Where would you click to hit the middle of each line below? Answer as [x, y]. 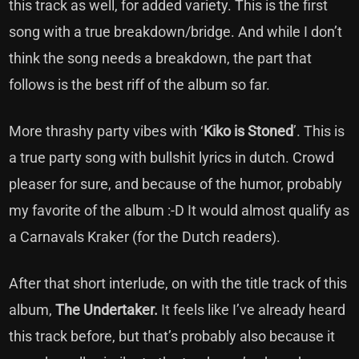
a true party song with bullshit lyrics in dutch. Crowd [172, 158]
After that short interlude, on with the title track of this [178, 284]
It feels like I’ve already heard [254, 310]
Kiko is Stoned [249, 131]
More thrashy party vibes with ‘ [107, 131]
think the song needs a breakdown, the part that [161, 58]
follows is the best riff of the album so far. [141, 85]
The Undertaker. [109, 310]
